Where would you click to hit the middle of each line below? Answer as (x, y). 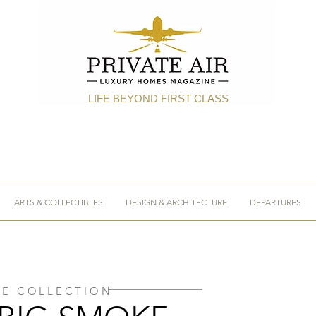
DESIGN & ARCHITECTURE (176, 202)
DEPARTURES (275, 202)
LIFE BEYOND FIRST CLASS (158, 98)
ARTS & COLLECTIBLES (59, 202)
